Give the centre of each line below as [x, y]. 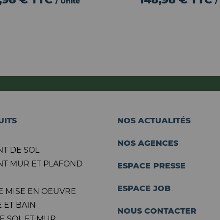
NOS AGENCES [148, 143]
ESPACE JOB [144, 188]
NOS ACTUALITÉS [154, 121]
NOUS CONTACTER [157, 211]
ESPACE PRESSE [151, 166]
